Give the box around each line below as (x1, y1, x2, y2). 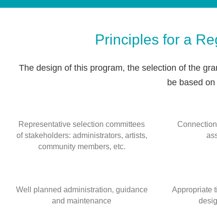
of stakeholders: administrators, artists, (16, 131, 147, 139)
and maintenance (52, 197, 111, 205)
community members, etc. (38, 142, 125, 151)
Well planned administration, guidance (15, 186, 148, 194)
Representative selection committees (18, 120, 145, 128)
